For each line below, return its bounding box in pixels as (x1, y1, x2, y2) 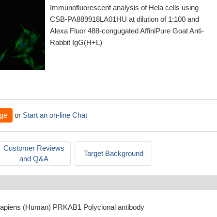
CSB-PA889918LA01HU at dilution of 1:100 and (50, 15, 199, 23)
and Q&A (19, 155, 48, 163)
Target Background (83, 149, 143, 157)
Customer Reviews (3, 144, 64, 152)
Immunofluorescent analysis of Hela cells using (50, 3, 199, 12)
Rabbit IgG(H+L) (50, 38, 102, 46)
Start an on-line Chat (23, 111, 87, 119)
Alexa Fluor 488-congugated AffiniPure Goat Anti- (50, 27, 204, 35)
